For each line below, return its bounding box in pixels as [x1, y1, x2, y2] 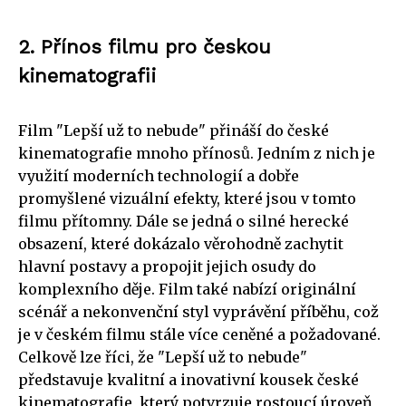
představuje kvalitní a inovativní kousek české [18, 370, 359, 389]
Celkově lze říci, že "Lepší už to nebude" [18, 347, 307, 366]
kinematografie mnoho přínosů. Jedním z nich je [18, 143, 375, 162]
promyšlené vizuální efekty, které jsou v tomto [18, 188, 356, 208]
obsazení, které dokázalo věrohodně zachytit [18, 234, 343, 253]
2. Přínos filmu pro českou [18, 34, 271, 58]
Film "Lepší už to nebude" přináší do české [18, 121, 329, 140]
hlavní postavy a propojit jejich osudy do [18, 256, 316, 275]
